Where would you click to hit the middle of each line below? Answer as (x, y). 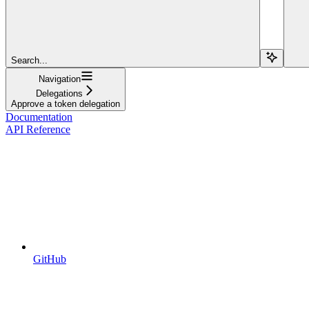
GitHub (50, 259)
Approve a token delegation (66, 103)
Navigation (59, 79)
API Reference (38, 129)
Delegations (59, 93)
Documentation (39, 117)
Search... (29, 60)
